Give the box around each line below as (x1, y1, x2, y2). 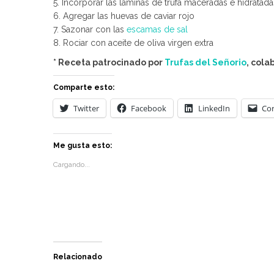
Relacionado (53, 253, 102, 261)
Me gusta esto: (53, 141, 112, 150)
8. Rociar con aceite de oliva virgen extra (53, 38, 213, 48)
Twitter (73, 103, 99, 114)
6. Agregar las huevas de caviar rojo (53, 11, 194, 21)
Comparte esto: (53, 83, 114, 92)
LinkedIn (198, 103, 230, 114)
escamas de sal (127, 24, 188, 34)
